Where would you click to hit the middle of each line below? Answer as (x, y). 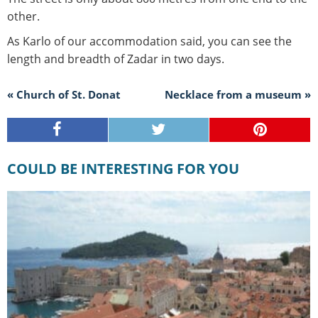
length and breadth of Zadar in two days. (116, 59)
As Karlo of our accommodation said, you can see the (149, 42)
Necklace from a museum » (238, 95)
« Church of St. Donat (64, 95)
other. (23, 17)
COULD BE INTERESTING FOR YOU (128, 169)
